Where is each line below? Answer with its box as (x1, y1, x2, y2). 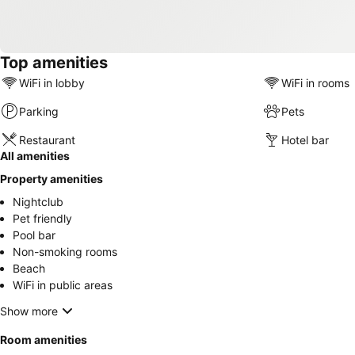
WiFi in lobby (19, 75, 85, 90)
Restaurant (19, 132, 75, 147)
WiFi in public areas (13, 278, 113, 292)
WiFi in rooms (281, 75, 349, 90)
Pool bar (13, 228, 55, 242)
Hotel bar (281, 132, 329, 147)
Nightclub (13, 195, 63, 208)
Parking (19, 104, 59, 118)
